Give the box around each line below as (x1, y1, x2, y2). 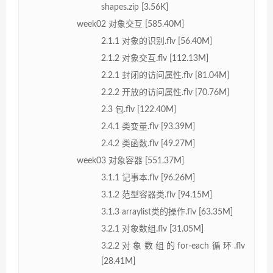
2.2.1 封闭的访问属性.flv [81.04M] (101, 71, 229, 80)
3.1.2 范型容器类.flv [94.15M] (101, 190, 212, 199)
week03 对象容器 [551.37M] (77, 156, 184, 165)
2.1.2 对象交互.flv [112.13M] (101, 54, 208, 63)
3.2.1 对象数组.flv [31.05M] (101, 224, 204, 233)
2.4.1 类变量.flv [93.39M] (101, 122, 195, 131)
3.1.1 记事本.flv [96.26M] (101, 173, 195, 182)
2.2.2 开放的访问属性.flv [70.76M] (101, 88, 229, 97)
